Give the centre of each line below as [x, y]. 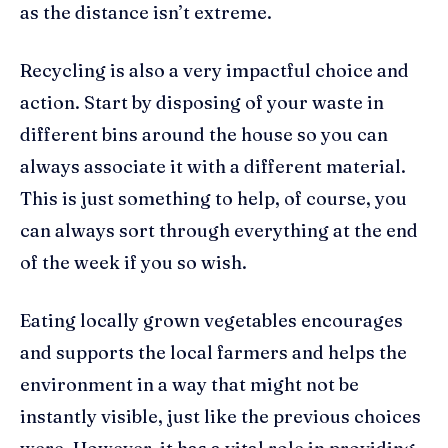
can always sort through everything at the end [219, 231]
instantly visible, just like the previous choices [220, 417]
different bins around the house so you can [204, 135]
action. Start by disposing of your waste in [202, 103]
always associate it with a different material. [213, 167]
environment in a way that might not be [189, 385]
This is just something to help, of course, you [213, 199]
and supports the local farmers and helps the [213, 353]
